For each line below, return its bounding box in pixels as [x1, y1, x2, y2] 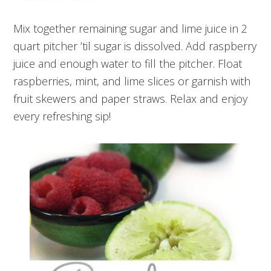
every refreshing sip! [13, 109, 111, 124]
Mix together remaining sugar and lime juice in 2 [13, 21, 248, 36]
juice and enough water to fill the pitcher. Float [13, 56, 243, 71]
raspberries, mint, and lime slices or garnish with [13, 74, 251, 89]
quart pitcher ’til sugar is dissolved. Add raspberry [13, 39, 257, 54]
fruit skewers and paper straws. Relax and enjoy [13, 91, 248, 106]
